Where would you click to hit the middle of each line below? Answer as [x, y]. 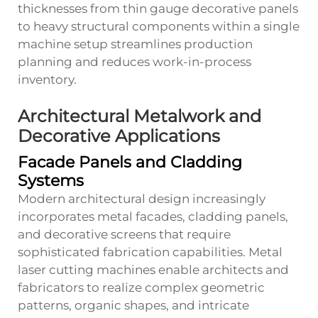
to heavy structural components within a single [159, 26]
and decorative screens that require [124, 234]
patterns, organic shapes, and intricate [133, 305]
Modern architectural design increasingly [142, 198]
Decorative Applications [119, 136]
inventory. [47, 79]
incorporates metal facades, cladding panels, [153, 216]
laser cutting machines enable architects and [153, 269]
